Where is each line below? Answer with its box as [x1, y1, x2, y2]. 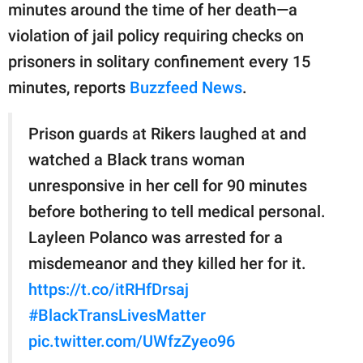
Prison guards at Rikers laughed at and [28, 123, 306, 143]
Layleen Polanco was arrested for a [28, 227, 283, 247]
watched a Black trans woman [28, 149, 245, 169]
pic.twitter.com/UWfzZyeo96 [28, 331, 235, 351]
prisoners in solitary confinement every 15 [8, 51, 310, 71]
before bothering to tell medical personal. [28, 201, 326, 221]
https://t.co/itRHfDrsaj [28, 279, 189, 299]
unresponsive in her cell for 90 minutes [28, 175, 307, 195]
